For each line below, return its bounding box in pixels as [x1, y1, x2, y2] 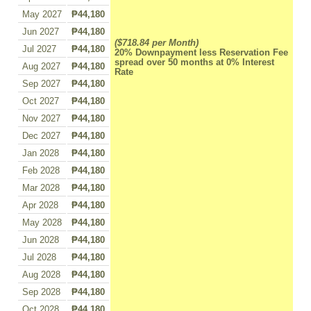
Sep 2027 [22, 79, 60, 90]
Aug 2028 [22, 270, 60, 280]
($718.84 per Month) [115, 38, 199, 49]
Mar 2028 [22, 183, 60, 194]
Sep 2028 [22, 287, 60, 298]
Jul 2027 [22, 44, 56, 55]
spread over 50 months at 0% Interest [115, 58, 274, 68]
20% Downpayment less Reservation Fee [115, 48, 288, 58]
